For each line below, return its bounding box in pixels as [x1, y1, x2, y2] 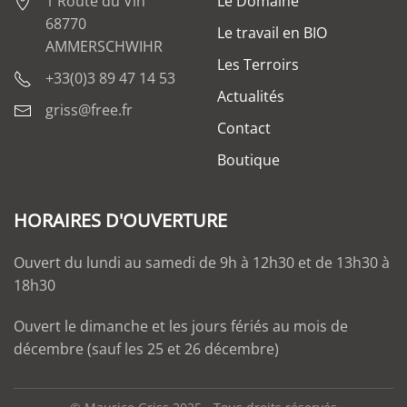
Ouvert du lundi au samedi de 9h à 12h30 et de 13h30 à [14, 252, 390, 273]
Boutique [217, 149, 280, 170]
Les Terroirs [217, 54, 299, 74]
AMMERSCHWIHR [45, 35, 163, 56]
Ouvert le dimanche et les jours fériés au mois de [14, 315, 348, 336]
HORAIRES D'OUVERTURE [14, 207, 227, 233]
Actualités [217, 85, 284, 106]
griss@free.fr [45, 99, 133, 120]
